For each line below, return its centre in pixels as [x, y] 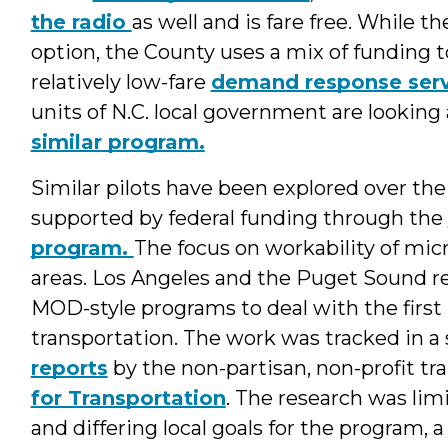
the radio [81, 21]
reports [69, 367]
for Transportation [128, 397]
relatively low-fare [120, 81]
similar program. [117, 141]
